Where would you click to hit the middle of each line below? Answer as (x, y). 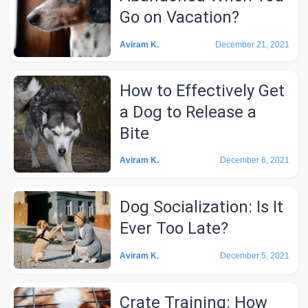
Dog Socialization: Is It (202, 207)
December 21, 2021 (252, 44)
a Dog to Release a (188, 112)
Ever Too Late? (174, 229)
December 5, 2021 (254, 255)
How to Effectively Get (202, 90)
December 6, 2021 (254, 161)
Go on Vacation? (180, 18)
